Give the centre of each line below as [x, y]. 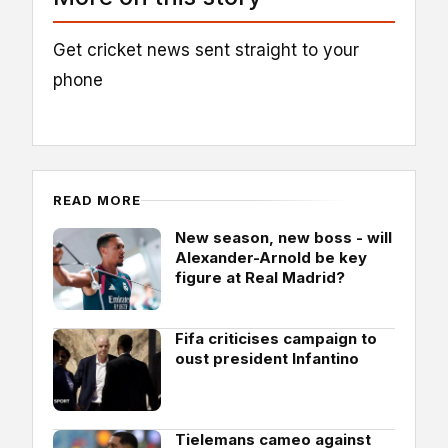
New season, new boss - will [283, 237]
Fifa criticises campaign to [276, 338]
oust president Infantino [267, 358]
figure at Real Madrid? [260, 277]
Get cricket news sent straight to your [206, 49]
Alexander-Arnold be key [271, 257]
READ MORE [97, 200]
